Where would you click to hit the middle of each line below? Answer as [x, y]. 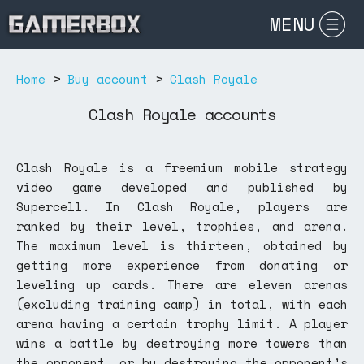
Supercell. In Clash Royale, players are [182, 206]
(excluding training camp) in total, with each [182, 304]
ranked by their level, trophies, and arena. [182, 226]
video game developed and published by [182, 187]
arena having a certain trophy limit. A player [182, 323]
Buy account [108, 79]
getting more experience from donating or [182, 265]
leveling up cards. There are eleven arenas [182, 284]
